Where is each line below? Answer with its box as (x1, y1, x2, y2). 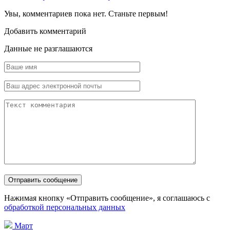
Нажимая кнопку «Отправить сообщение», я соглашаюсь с (4, 194, 210, 203)
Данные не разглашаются (4, 44, 92, 53)
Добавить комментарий (4, 27, 86, 36)
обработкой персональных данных (4, 203, 125, 212)
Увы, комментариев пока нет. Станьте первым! (4, 9, 168, 18)
